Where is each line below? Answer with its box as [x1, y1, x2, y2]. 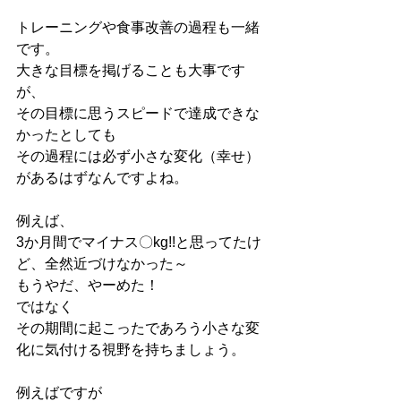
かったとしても [16, 127, 116, 142]
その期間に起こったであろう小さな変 [16, 320, 260, 336]
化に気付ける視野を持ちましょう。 [16, 342, 245, 357]
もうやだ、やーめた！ [16, 277, 159, 293]
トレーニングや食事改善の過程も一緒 [16, 20, 260, 35]
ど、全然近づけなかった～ [16, 256, 188, 271]
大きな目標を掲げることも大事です [16, 63, 245, 78]
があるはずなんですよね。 [16, 170, 188, 185]
